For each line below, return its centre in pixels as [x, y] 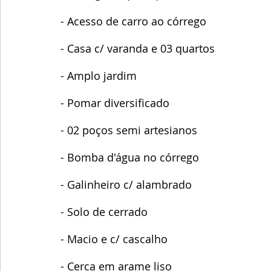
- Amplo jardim [99, 76]
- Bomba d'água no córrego [130, 158]
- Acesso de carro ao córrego [135, 21]
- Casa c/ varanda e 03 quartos [138, 49]
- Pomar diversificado [115, 103]
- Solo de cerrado [106, 212]
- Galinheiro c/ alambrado [126, 185]
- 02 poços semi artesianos [129, 130]
